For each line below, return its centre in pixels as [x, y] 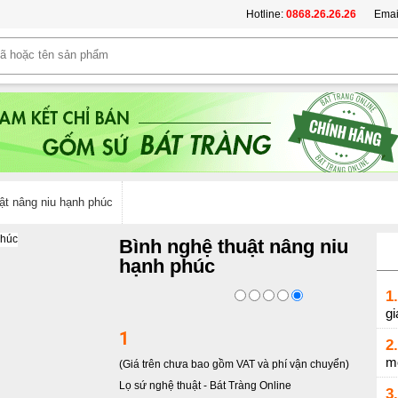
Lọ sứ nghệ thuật [161, 386]
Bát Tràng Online [251, 386]
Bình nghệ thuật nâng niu [234, 247]
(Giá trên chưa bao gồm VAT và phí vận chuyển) [234, 364]
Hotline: [265, 14]
